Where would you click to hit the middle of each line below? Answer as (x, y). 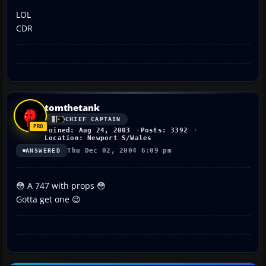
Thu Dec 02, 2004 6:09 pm (120, 150)
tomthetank (72, 107)
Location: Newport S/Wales (98, 138)
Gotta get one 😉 (48, 199)
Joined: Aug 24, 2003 (88, 130)
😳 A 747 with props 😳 (61, 185)
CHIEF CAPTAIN (93, 119)
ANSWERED (43, 150)
